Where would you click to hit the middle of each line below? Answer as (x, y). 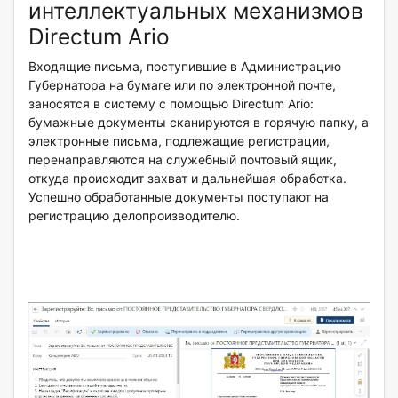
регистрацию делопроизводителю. (134, 215)
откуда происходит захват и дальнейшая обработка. (187, 178)
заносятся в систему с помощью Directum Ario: (171, 103)
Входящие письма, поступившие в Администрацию (185, 66)
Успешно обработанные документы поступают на (179, 196)
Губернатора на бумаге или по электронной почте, (182, 84)
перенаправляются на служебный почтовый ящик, (183, 159)
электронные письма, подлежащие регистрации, (179, 140)
